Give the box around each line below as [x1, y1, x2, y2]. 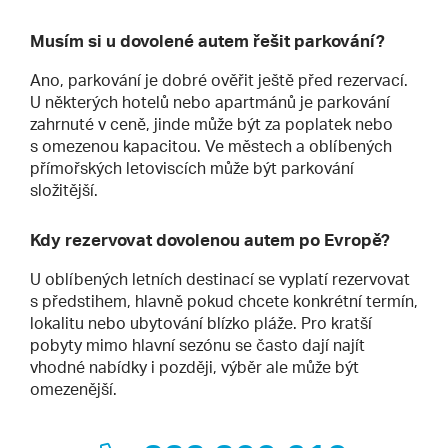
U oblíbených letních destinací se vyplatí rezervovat [30, 268, 410, 289]
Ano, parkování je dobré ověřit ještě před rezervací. [30, 69, 408, 90]
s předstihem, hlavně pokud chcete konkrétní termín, [30, 290, 418, 311]
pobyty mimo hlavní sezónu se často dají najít [30, 334, 365, 355]
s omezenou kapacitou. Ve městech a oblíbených [30, 135, 392, 156]
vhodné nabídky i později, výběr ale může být [30, 356, 359, 377]
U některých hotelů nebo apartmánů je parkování [30, 91, 390, 112]
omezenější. [30, 378, 117, 399]
